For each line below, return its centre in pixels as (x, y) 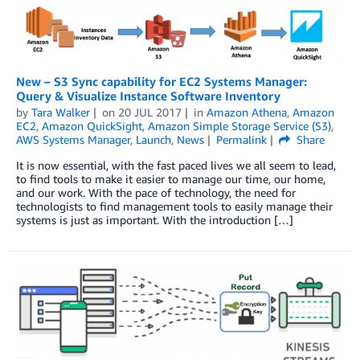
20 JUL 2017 (149, 112)
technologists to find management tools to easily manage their (174, 207)
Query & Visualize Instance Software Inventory (148, 96)
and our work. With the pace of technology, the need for (156, 193)
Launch (153, 140)
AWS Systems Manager (73, 140)
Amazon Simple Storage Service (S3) (239, 126)
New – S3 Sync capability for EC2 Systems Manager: (162, 82)
